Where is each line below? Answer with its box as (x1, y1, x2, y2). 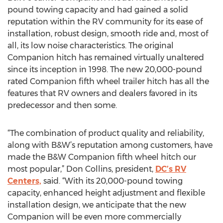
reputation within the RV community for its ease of (7, 17, 203, 26)
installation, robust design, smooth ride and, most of (7, 29, 208, 38)
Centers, (7, 176, 41, 186)
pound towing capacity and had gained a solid (7, 5, 188, 14)
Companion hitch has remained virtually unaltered (7, 53, 204, 62)
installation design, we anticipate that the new (7, 200, 186, 210)
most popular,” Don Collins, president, (7, 164, 155, 174)
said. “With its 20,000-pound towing (41, 176, 183, 186)
